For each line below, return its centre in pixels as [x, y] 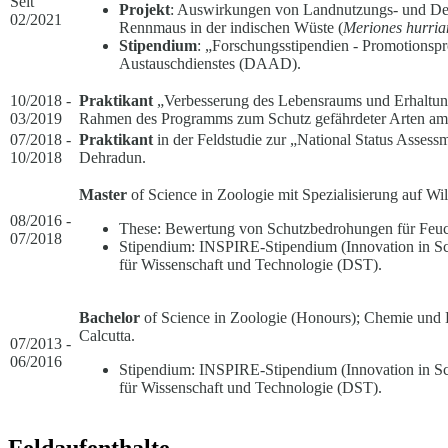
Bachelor [109, 317]
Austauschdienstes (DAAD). [210, 63]
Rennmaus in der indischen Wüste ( [231, 27]
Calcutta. [107, 335]
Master [103, 194]
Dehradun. [112, 157]
